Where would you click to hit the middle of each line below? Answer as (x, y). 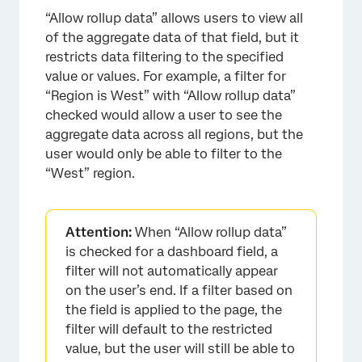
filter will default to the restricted (169, 329)
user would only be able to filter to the (164, 154)
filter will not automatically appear (172, 271)
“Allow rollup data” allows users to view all (174, 18)
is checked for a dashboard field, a (172, 251)
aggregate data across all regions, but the (174, 134)
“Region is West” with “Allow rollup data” (170, 95)
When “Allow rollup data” (211, 232)
